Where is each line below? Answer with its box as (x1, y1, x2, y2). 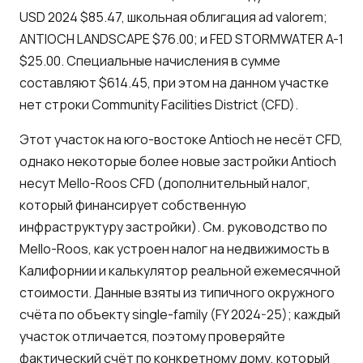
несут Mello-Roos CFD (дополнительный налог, (19, 173, 310, 192)
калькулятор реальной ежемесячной (109, 261, 340, 280)
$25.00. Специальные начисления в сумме (19, 51, 280, 70)
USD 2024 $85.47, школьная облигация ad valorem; (19, 7, 327, 26)
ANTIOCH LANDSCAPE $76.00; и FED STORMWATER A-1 (19, 29, 344, 48)
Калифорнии (19, 261, 96, 280)
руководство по (227, 217, 327, 236)
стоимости (19, 283, 88, 301)
